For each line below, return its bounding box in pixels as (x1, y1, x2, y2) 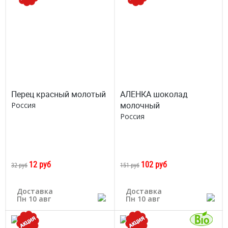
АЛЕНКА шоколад (120, 89, 188, 100)
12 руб (29, 159, 51, 170)
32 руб (11, 161, 27, 169)
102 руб (141, 159, 167, 170)
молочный (120, 100, 160, 111)
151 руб (120, 161, 139, 169)
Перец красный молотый (11, 89, 106, 100)
